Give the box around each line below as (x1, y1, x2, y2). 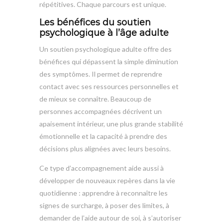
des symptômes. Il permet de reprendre (39, 69, 162, 78)
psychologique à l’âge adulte (39, 27, 169, 38)
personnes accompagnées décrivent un (39, 107, 162, 115)
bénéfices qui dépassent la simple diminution (39, 57, 178, 66)
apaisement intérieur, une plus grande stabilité (39, 119, 183, 128)
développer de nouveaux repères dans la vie (39, 176, 175, 185)
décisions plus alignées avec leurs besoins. (39, 144, 171, 153)
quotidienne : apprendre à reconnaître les (39, 188, 168, 197)
